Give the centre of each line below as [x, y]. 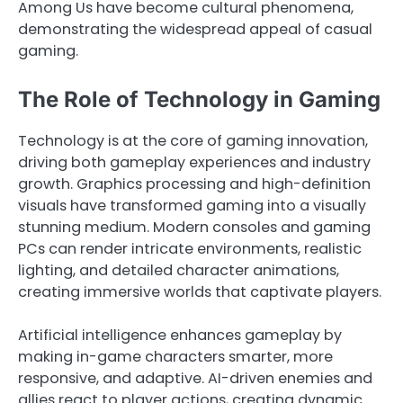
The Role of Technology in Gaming [199, 99]
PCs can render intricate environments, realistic [190, 248]
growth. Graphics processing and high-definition [194, 184]
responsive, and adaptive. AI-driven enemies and [195, 378]
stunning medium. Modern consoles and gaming [194, 227]
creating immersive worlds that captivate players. [200, 291]
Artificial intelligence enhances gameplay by [180, 335]
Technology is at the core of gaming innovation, [193, 140]
